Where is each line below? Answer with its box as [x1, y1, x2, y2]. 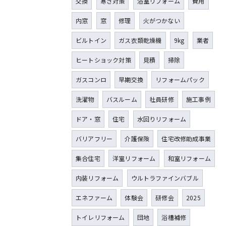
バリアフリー [76, 134, 113, 143]
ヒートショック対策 [76, 55, 131, 65]
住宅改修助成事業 [161, 134, 211, 143]
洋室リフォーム [112, 154, 156, 163]
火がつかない [143, 16, 180, 25]
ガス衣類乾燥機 [119, 36, 162, 45]
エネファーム [76, 193, 113, 202]
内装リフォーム [76, 174, 119, 183]
